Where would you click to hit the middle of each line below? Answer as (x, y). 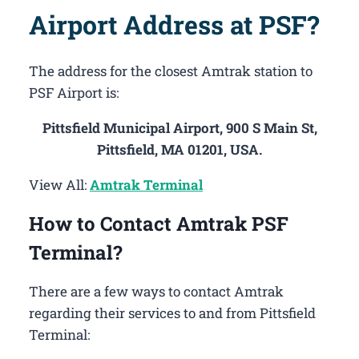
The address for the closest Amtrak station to (171, 71)
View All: (59, 185)
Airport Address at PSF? (174, 25)
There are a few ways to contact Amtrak (156, 292)
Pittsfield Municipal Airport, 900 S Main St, (179, 128)
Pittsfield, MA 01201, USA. (179, 150)
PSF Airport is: (74, 93)
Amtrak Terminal (146, 185)
